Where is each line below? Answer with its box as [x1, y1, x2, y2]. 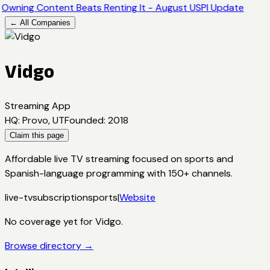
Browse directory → [5, 239, 93, 252]
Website [119, 190, 155, 204]
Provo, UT [22, 113, 64, 127]
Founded [64, 113, 104, 127]
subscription [33, 190, 88, 204]
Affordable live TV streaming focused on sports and [5, 152, 233, 165]
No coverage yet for [5, 215, 95, 228]
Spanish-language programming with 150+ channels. [5, 166, 233, 180]
